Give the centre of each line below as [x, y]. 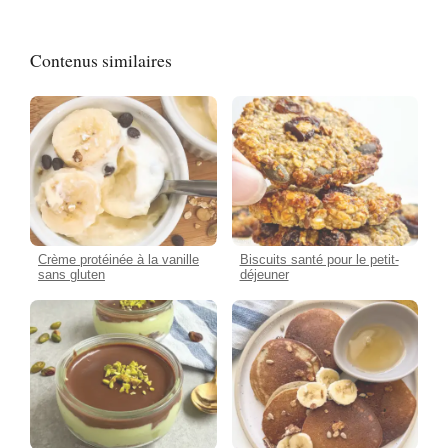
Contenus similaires [101, 60]
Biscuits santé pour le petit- [319, 259]
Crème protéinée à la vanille [118, 259]
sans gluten [71, 274]
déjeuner [264, 274]
